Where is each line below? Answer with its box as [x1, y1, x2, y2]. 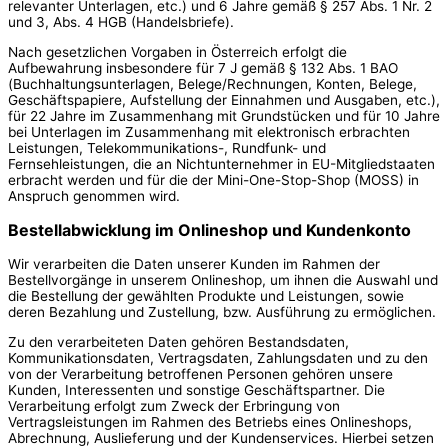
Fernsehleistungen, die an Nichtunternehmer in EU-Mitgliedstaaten [8, 155, 435, 172]
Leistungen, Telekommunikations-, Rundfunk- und [8, 139, 326, 156]
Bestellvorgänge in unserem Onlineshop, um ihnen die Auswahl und [8, 271, 438, 288]
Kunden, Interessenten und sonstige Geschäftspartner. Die [8, 381, 385, 398]
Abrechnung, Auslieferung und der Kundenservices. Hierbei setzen [8, 429, 434, 446]
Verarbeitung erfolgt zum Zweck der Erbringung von [8, 397, 340, 414]
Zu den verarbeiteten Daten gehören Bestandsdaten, [8, 333, 349, 350]
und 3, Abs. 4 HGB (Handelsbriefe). [8, 14, 234, 31]
